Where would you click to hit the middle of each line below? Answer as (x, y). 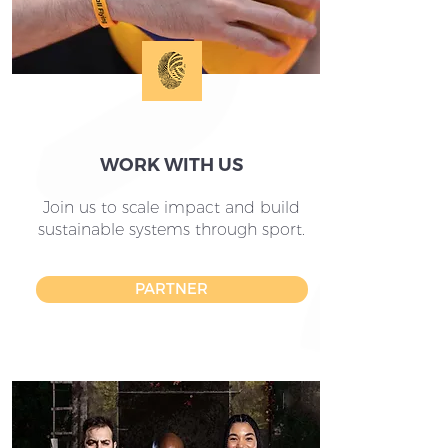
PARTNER (171, 289)
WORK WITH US (171, 165)
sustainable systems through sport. (171, 229)
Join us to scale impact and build (171, 207)
